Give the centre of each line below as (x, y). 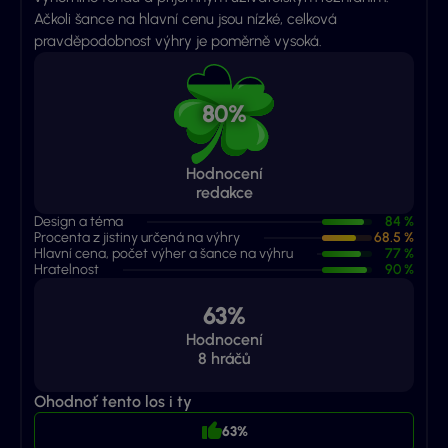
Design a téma (78, 222)
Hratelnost (66, 270)
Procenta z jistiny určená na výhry (137, 238)
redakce (224, 193)
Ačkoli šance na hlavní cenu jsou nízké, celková (185, 19)
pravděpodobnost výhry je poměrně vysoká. (178, 41)
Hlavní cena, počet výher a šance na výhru (163, 254)
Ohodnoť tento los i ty (113, 402)
